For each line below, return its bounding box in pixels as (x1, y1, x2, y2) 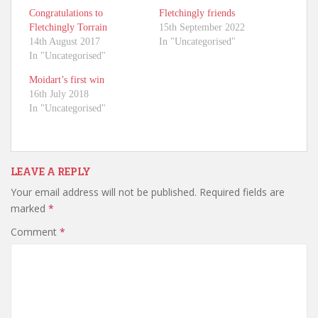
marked (11, 201, 48, 215)
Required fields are (199, 185, 285, 199)
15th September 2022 (159, 21, 245, 33)
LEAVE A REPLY (11, 164, 91, 178)
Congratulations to (29, 7, 103, 18)
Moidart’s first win (29, 74, 104, 85)
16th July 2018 (29, 88, 89, 99)
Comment (11, 224, 60, 238)
